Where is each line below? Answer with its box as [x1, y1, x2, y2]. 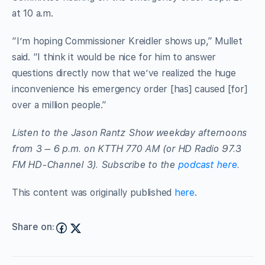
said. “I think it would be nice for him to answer [12, 51, 216, 63]
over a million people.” [12, 99, 106, 111]
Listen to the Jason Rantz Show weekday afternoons [12, 127, 247, 138]
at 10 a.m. [12, 7, 53, 19]
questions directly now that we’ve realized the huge [12, 67, 236, 79]
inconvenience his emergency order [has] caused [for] [12, 83, 248, 95]
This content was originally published [12, 186, 174, 198]
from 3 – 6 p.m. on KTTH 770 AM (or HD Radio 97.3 [12, 143, 241, 154]
